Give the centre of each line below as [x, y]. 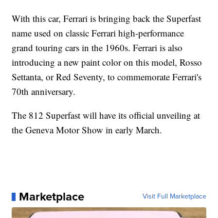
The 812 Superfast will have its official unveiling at [106, 115]
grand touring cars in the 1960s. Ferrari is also [97, 48]
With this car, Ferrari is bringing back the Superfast [107, 18]
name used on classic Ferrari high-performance [98, 33]
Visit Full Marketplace [174, 197]
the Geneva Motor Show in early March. [87, 130]
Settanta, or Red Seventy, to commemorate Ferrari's [107, 77]
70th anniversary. [44, 91]
